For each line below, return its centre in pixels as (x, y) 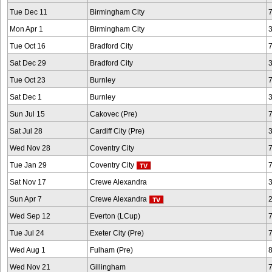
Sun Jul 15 (27, 114)
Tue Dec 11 (29, 12)
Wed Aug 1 (28, 250)
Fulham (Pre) (111, 250)
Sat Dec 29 (28, 63)
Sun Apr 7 (26, 199)
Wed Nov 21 (30, 267)
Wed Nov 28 (30, 148)
